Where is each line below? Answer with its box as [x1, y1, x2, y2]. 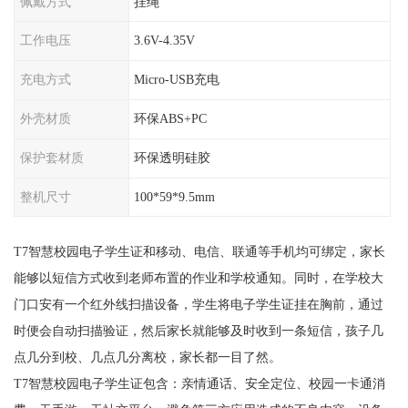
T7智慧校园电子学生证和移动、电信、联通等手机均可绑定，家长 [13, 244, 385, 260]
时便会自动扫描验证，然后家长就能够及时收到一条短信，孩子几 [13, 323, 383, 339]
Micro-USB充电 [134, 72, 220, 87]
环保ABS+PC [134, 110, 208, 126]
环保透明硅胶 [134, 149, 211, 165]
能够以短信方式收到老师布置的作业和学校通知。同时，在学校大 [13, 270, 383, 286]
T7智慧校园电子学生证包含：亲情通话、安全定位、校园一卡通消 [13, 376, 385, 392]
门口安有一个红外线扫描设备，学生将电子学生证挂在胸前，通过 [13, 297, 383, 312]
